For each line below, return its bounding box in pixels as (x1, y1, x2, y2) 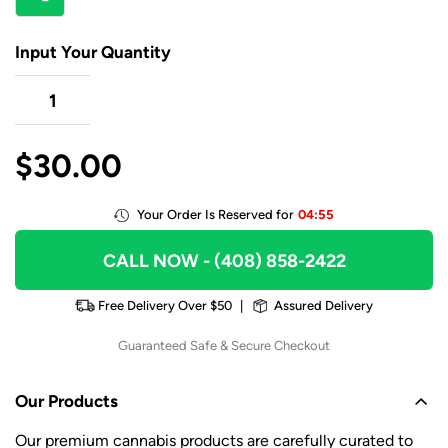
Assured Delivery (274, 298, 373, 314)
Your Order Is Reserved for (136, 207, 297, 223)
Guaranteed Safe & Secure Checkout (118, 338, 330, 354)
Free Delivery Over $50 (98, 298, 232, 314)
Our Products (15, 391, 118, 412)
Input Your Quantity (15, 42, 171, 63)
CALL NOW (102, 250, 199, 272)
